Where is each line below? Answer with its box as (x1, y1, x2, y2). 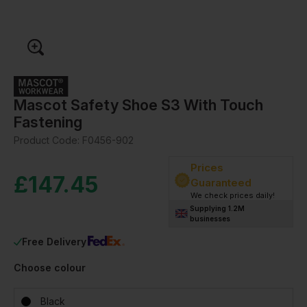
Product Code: (14, 134, 82, 146)
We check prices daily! (191, 190, 275, 200)
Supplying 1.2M (190, 204, 245, 212)
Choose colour (14, 261, 86, 273)
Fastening (14, 112, 82, 131)
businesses (190, 214, 231, 223)
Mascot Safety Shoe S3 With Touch (14, 95, 263, 114)
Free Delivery (22, 235, 86, 247)
